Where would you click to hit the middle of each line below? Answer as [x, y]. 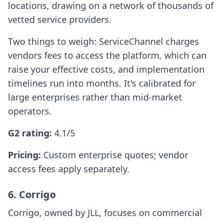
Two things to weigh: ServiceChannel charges [104, 42]
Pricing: [26, 155]
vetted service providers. [60, 20]
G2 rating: [31, 133]
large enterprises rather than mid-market [95, 97]
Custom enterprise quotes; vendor [116, 155]
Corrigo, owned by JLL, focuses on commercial [105, 213]
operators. [30, 111]
